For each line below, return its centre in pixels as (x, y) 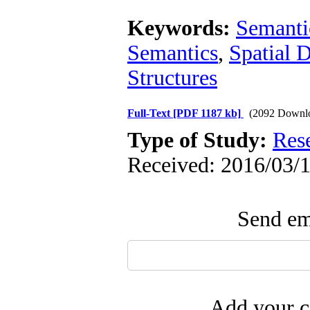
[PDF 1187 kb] (207, 113)
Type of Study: (200, 140)
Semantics (173, 53)
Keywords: (182, 28)
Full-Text (150, 113)
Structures (172, 78)
